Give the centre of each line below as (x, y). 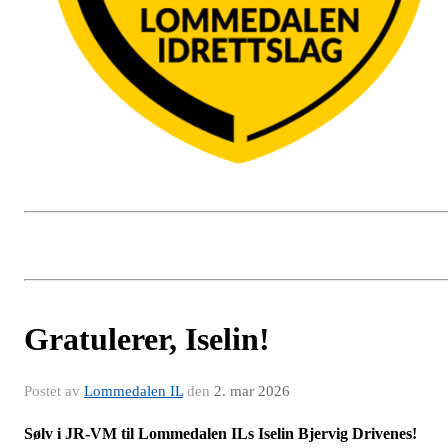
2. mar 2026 (252, 391)
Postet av (54, 391)
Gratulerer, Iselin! (147, 339)
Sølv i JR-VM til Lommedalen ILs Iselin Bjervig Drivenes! (222, 434)
